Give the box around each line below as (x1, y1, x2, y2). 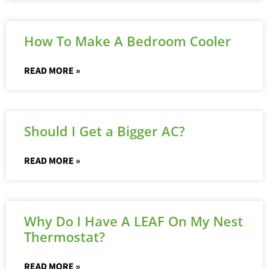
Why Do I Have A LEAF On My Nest (24, 212, 243, 231)
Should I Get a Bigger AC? (24, 122, 185, 141)
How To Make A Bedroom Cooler (24, 32, 231, 50)
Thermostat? (24, 228, 105, 246)
